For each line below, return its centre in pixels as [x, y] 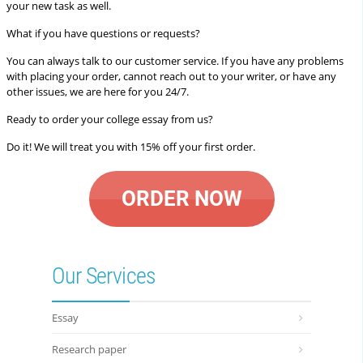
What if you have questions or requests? [103, 33]
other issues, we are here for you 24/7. [98, 92]
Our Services [104, 276]
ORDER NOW [181, 199]
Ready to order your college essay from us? [110, 119]
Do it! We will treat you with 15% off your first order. [131, 147]
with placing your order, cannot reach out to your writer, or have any [171, 76]
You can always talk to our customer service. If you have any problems [175, 61]
